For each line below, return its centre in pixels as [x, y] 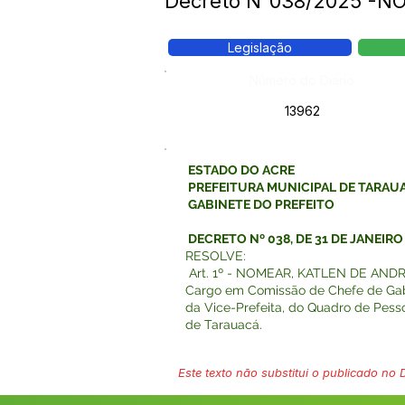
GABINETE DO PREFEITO [260, 204]
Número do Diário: [303, 80]
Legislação [260, 47]
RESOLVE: [216, 256]
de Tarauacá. [226, 325]
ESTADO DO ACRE [240, 170]
